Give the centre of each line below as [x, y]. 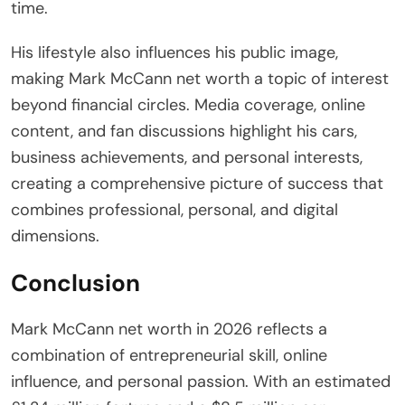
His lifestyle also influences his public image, [174, 52]
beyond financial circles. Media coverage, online [188, 104]
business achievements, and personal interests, [187, 157]
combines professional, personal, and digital [174, 209]
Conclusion [75, 283]
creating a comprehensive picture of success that [197, 183]
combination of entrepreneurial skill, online [169, 355]
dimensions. [55, 235]
